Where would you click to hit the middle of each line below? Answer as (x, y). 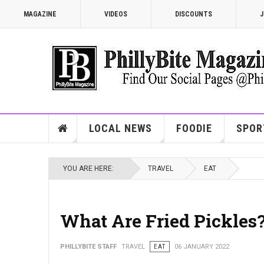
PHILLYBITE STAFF (88, 247)
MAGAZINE (40, 14)
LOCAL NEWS (120, 128)
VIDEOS (116, 14)
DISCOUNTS (194, 14)
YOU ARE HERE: (90, 169)
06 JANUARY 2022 (202, 247)
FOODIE (194, 128)
